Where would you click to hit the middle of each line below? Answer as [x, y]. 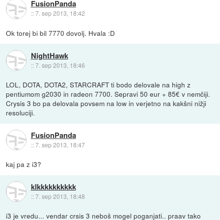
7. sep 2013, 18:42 [60, 13]
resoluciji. [21, 113]
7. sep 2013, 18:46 [60, 65]
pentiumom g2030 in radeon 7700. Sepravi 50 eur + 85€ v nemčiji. [108, 94]
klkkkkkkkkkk [53, 186]
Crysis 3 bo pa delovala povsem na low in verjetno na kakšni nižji [106, 103]
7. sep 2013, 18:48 [60, 196]
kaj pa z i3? [24, 164]
